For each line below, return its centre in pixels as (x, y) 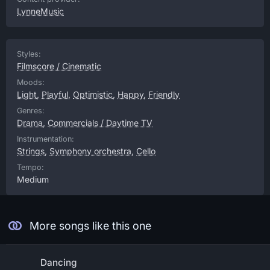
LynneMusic (40, 11)
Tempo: (30, 167)
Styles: (29, 54)
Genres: (31, 111)
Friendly (164, 94)
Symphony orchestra (90, 151)
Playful (55, 94)
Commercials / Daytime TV (100, 123)
